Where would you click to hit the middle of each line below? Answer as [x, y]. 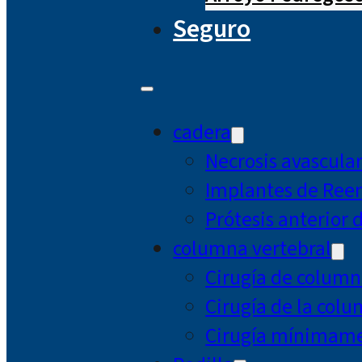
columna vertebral [253, 248]
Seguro [212, 29]
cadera [202, 132]
